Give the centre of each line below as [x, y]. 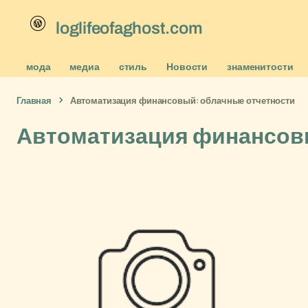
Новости [187, 66]
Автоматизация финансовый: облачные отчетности [182, 100]
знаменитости [260, 66]
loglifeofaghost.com [129, 28]
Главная [34, 100]
